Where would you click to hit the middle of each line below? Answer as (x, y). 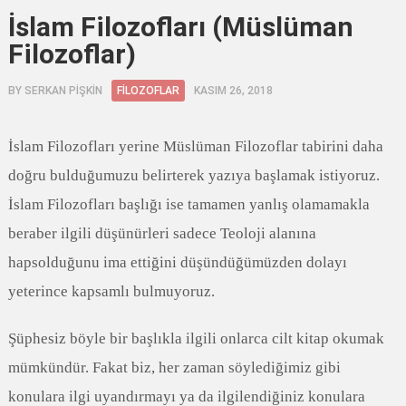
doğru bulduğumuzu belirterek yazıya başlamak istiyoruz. (193, 175)
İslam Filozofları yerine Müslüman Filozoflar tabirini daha (195, 146)
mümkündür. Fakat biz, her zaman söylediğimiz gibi (174, 367)
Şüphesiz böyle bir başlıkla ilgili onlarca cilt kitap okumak (196, 338)
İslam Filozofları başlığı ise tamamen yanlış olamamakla (188, 204)
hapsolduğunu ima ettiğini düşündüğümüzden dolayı (177, 262)
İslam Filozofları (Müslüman (180, 27)
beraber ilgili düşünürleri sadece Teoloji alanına (162, 233)
